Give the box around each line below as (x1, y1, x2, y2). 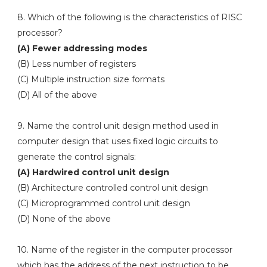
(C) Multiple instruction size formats (17, 74, 167, 85)
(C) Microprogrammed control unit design (17, 198, 190, 209)
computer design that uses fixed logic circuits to (17, 136, 218, 147)
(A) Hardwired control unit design (17, 167, 169, 178)
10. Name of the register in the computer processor (17, 244, 232, 255)
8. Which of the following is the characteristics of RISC (17, 12, 242, 23)
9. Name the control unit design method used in (17, 120, 219, 131)
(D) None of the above (17, 213, 111, 224)
